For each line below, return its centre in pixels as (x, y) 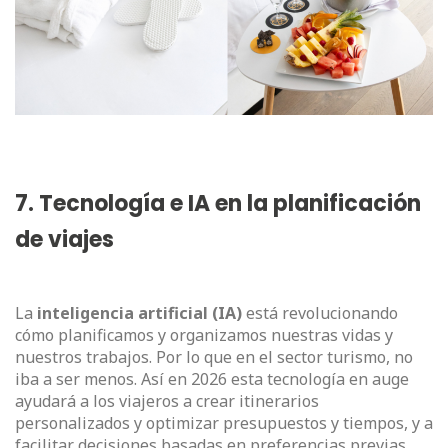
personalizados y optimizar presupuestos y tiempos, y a (224, 423)
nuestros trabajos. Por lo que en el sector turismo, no (214, 357)
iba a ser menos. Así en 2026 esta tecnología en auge (212, 379)
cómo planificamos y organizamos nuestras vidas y (204, 335)
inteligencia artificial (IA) (139, 313)
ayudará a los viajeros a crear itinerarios (167, 401)
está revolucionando (320, 313)
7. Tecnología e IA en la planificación (218, 204)
